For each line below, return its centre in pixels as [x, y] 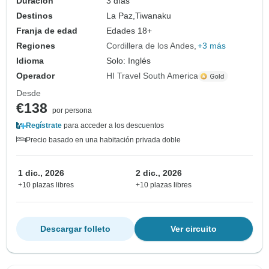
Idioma [30, 61]
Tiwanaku [153, 16]
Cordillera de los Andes [150, 46]
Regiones [36, 46]
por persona [72, 111]
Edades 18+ [129, 31]
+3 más [212, 46]
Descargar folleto [75, 229]
